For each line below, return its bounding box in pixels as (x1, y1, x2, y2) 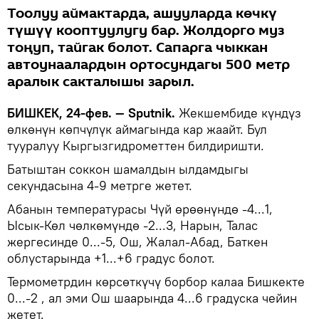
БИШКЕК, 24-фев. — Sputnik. (7, 104, 179, 121)
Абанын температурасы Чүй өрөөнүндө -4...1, (7, 200, 273, 217)
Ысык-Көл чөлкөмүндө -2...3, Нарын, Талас (7, 216, 258, 234)
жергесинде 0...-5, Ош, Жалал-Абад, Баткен (7, 233, 268, 250)
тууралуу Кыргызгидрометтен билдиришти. (7, 137, 264, 154)
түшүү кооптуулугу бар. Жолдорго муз (7, 20, 284, 41)
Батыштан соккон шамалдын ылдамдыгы (7, 160, 249, 177)
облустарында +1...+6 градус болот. (7, 249, 215, 266)
